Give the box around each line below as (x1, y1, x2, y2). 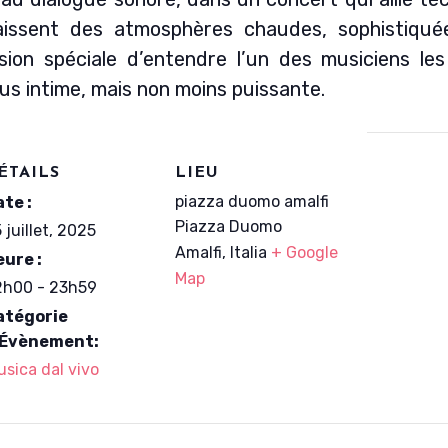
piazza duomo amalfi (175, 192, 329, 212)
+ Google (271, 243, 338, 263)
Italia (230, 243, 267, 263)
